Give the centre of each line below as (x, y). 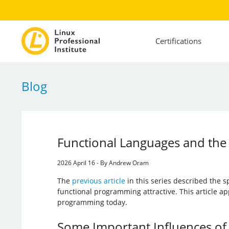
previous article (98, 180)
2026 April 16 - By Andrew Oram (103, 163)
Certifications (178, 41)
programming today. (92, 202)
